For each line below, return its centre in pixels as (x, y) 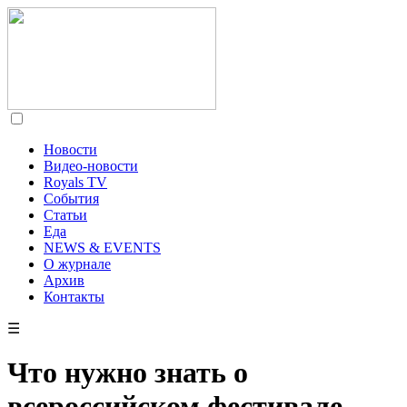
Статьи (65, 215)
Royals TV (75, 182)
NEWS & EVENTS (102, 248)
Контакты (74, 297)
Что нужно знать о (128, 373)
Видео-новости (91, 166)
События (71, 199)
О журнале (77, 264)
